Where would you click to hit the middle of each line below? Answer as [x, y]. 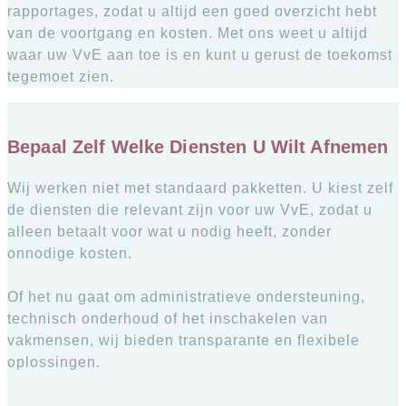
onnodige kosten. [70, 253]
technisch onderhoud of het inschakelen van [168, 318]
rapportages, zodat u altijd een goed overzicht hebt [192, 12]
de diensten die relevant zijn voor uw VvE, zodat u [190, 209]
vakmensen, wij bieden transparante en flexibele [184, 340]
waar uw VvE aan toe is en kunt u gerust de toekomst [200, 55]
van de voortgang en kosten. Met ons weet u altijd [188, 34]
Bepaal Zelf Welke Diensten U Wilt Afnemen [198, 146]
